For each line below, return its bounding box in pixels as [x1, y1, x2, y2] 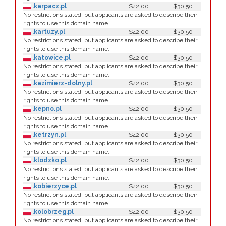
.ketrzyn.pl [31, 131, 66, 138]
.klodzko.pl [31, 157, 67, 164]
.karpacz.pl [31, 3, 67, 10]
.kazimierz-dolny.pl [31, 80, 92, 87]
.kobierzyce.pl [31, 183, 77, 190]
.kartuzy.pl [31, 28, 65, 35]
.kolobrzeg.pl [31, 208, 74, 215]
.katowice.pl [31, 54, 71, 61]
